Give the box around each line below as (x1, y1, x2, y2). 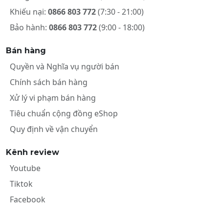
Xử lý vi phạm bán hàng (10, 92, 96, 103)
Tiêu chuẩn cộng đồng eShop (10, 108, 118, 119)
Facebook (10, 194, 45, 205)
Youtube (10, 163, 41, 174)
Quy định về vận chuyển (10, 124, 98, 134)
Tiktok (10, 178, 33, 189)
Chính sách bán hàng (10, 77, 88, 88)
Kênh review (6, 148, 59, 157)
